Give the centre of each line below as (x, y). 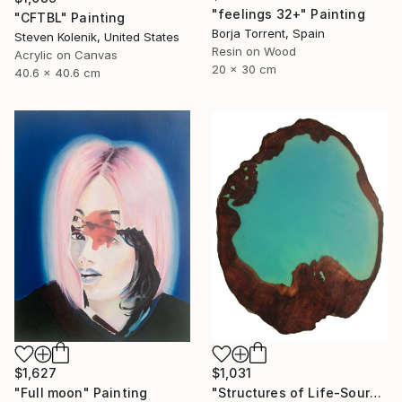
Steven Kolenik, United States (97, 37)
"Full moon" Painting (81, 392)
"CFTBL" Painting (70, 18)
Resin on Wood (254, 51)
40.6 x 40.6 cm (57, 73)
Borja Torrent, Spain (268, 33)
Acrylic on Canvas (66, 55)
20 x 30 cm (244, 69)
